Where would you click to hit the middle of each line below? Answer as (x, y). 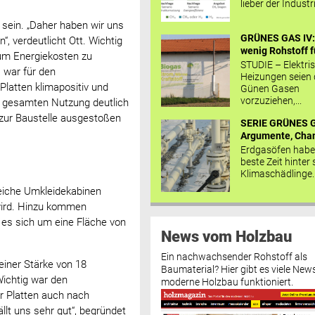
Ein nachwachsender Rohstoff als (234, 257)
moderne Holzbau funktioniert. (227, 282)
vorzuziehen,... (271, 100)
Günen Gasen (270, 88)
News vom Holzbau (226, 236)
